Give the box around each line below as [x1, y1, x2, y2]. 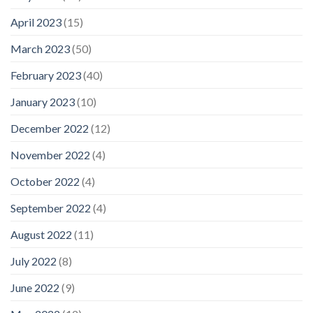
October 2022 [10, 174, 80, 188]
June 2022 [10, 280, 59, 294]
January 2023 [10, 94, 75, 108]
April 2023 [10, 15, 61, 29]
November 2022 [10, 147, 90, 161]
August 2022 [10, 227, 72, 241]
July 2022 [10, 254, 57, 268]
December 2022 [10, 121, 89, 135]
